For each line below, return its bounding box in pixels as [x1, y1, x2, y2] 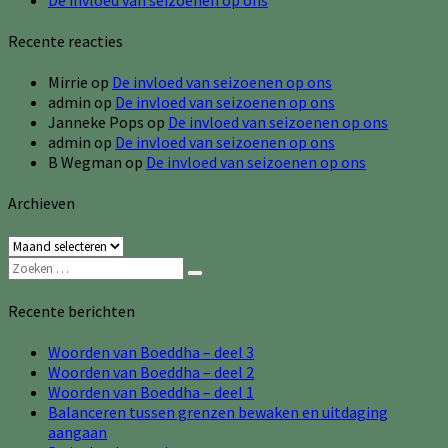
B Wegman [48, 152, 122, 173]
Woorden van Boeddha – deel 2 [48, 362, 254, 383]
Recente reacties [8, 30, 123, 51]
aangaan [48, 422, 107, 443]
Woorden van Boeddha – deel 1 [48, 382, 254, 403]
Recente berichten [8, 301, 135, 322]
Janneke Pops [48, 112, 144, 133]
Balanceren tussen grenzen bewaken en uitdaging [48, 402, 388, 423]
